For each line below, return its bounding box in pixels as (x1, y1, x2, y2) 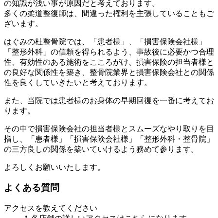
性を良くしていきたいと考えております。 (4, 78, 152, 87)
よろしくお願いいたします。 (4, 163, 105, 171)
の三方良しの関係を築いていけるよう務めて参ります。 (4, 145, 199, 153)
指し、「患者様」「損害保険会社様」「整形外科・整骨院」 (4, 134, 214, 143)
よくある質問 (4, 182, 59, 193)
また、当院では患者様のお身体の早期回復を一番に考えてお (4, 96, 214, 105)
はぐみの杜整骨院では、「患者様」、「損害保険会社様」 (4, 37, 206, 46)
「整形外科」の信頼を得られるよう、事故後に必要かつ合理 (4, 47, 214, 56)
